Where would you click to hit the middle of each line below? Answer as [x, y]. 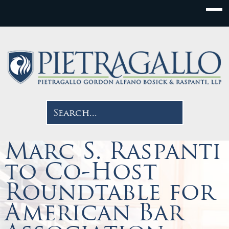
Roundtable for [109, 191]
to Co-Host [81, 171]
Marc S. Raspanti [113, 151]
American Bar [94, 212]
